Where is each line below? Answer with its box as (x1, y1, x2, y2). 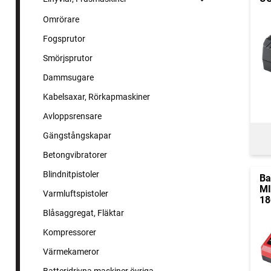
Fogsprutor (43, 34, 85, 44)
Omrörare (43, 15, 79, 25)
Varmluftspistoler (43, 189, 108, 199)
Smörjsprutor (43, 53, 93, 64)
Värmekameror (43, 247, 99, 257)
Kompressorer (43, 227, 96, 238)
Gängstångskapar (43, 131, 111, 141)
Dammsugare (43, 73, 94, 83)
